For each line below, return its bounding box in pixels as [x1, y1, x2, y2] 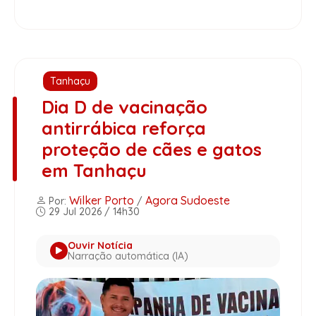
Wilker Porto [69, 193, 134, 207]
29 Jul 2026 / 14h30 [46, 205, 140, 218]
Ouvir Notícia [68, 238, 133, 252]
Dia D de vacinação [41, 95, 207, 118]
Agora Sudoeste [145, 193, 230, 207]
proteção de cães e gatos [41, 138, 262, 160]
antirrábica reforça [41, 116, 206, 139]
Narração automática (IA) [68, 249, 188, 262]
